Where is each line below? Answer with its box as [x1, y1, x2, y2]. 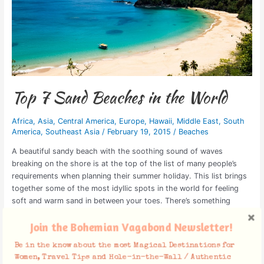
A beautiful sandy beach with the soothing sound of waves [11, 146, 223, 156]
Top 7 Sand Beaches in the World [11, 85, 227, 110]
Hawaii [148, 116, 172, 126]
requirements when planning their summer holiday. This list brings [11, 171, 247, 180]
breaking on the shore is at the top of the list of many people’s [11, 159, 237, 168]
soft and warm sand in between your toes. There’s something [11, 196, 230, 205]
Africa [11, 116, 33, 126]
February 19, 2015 [107, 127, 173, 136]
